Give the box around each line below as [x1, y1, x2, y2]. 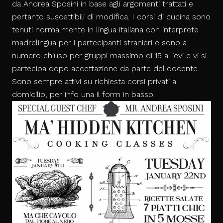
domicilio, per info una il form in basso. [12, 90, 155, 100]
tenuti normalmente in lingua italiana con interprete [12, 25, 199, 35]
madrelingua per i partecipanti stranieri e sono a [12, 38, 187, 48]
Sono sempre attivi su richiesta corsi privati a [12, 77, 176, 87]
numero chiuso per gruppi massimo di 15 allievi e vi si [12, 51, 207, 61]
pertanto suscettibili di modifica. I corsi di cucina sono [12, 12, 211, 22]
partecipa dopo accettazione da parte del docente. [12, 64, 199, 74]
